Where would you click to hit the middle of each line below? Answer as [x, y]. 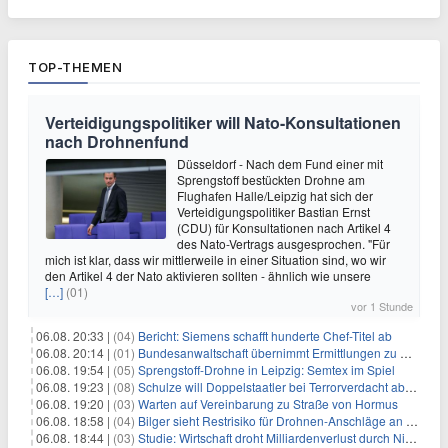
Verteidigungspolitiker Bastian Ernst [273, 211]
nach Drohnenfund [117, 141]
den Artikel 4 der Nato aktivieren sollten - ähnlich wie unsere [208, 275]
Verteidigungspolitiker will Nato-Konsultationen [223, 122]
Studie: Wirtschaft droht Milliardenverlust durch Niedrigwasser [271, 437]
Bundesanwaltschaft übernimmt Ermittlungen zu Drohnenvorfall [269, 352]
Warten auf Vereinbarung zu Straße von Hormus [268, 403]
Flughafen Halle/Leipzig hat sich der [275, 195]
